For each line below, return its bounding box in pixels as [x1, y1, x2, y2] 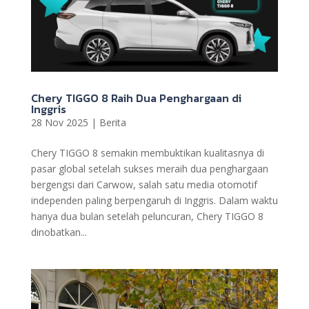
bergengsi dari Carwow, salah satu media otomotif [30, 177, 257, 191]
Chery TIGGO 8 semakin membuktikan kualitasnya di [30, 146, 264, 159]
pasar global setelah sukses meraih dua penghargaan [30, 161, 268, 175]
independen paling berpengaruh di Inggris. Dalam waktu [30, 193, 278, 207]
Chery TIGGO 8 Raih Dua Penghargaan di [30, 89, 241, 106]
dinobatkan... [30, 225, 87, 239]
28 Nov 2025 [30, 115, 88, 129]
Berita [99, 115, 126, 129]
